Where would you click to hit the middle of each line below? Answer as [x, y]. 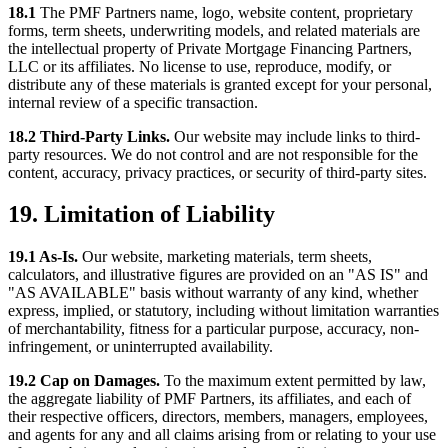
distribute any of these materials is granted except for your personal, [220, 84]
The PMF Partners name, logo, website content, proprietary [224, 12]
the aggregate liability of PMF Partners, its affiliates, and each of [209, 399]
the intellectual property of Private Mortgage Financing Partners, [210, 48]
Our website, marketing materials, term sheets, [225, 257]
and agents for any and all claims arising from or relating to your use [222, 435]
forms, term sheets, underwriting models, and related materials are [214, 30]
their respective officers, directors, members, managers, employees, [218, 417]
